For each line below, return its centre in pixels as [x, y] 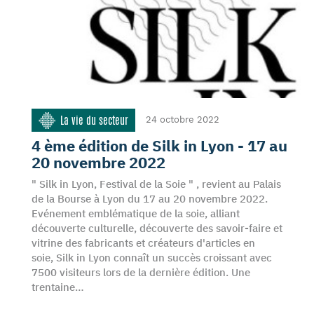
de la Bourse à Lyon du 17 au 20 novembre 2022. [151, 199]
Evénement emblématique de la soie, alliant [136, 213]
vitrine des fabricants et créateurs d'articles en [143, 243]
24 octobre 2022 [183, 120]
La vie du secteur [94, 120]
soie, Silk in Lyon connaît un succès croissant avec [152, 258]
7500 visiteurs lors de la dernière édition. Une [141, 272]
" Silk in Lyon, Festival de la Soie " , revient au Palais [156, 184]
